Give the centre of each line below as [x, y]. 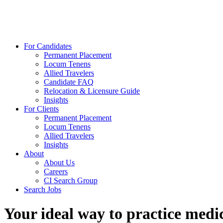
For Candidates [48, 46]
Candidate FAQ [69, 82]
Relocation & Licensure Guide [92, 91]
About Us [59, 163]
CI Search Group [71, 180]
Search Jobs [43, 189]
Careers [56, 171]
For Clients [41, 109]
